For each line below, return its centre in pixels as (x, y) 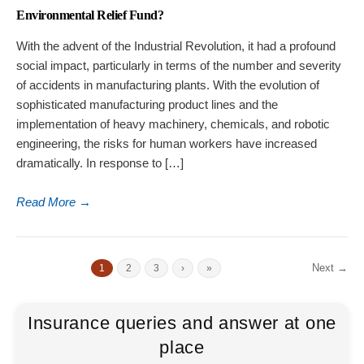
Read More (48, 202)
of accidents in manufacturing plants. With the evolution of (168, 85)
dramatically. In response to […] (100, 163)
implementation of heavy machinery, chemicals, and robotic (173, 124)
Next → (330, 268)
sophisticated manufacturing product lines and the (147, 105)
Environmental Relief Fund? (90, 15)
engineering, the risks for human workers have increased (167, 144)
